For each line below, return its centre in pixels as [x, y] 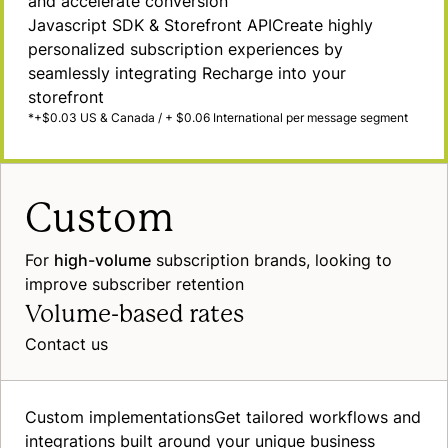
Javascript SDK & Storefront [135, 25]
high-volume [102, 260]
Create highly [322, 25]
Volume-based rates [134, 314]
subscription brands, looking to [271, 260]
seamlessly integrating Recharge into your [187, 73]
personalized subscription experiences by [185, 49]
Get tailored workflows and [317, 417]
